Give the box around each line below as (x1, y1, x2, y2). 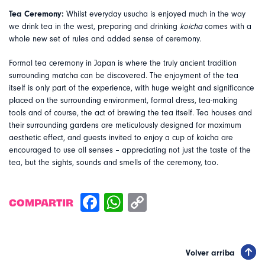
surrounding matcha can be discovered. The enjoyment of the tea (9, 71, 238, 81)
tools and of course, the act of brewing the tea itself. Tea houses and (9, 108, 252, 118)
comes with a (202, 22, 251, 32)
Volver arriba (186, 248, 235, 258)
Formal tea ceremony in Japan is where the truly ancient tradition (9, 59, 237, 69)
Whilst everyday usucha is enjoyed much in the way (64, 9, 245, 20)
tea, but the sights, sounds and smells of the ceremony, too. (9, 158, 228, 168)
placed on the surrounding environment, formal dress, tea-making (9, 96, 238, 106)
